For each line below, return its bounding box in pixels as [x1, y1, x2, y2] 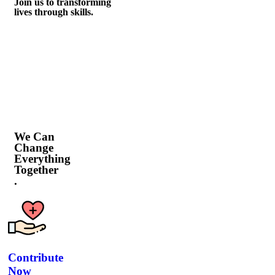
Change [14, 141, 53, 154]
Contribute [8, 250, 63, 264]
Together [14, 163, 58, 176]
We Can [14, 130, 55, 143]
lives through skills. [14, 6, 93, 17]
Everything [14, 152, 71, 165]
